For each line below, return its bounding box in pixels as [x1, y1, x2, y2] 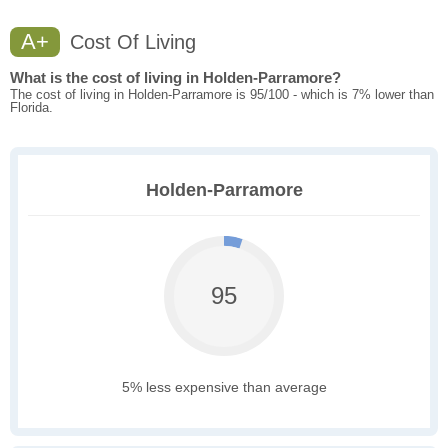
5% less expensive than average [121, 379, 327, 396]
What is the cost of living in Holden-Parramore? [10, 69, 341, 87]
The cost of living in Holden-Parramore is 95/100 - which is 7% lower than [10, 87, 434, 103]
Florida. [10, 100, 53, 116]
